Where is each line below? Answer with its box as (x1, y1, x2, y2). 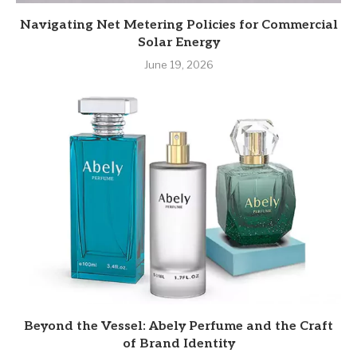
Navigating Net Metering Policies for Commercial (19, 18, 338, 33)
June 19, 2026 (143, 58, 214, 71)
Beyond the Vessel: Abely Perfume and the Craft (24, 319, 333, 334)
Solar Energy (137, 35, 220, 50)
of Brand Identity (122, 336, 235, 351)
